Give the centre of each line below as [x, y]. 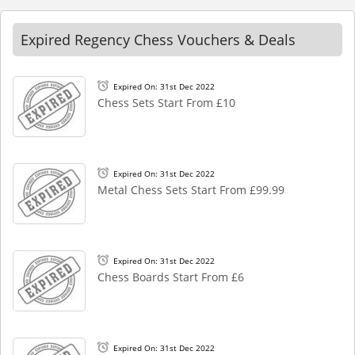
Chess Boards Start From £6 [171, 277]
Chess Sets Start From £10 [166, 103]
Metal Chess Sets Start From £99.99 [191, 190]
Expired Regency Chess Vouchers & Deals [158, 40]
